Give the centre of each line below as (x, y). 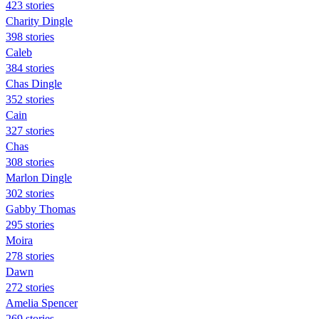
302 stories (30, 193)
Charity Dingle (39, 21)
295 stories (30, 224)
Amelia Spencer (42, 303)
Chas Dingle (34, 83)
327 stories (30, 130)
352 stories (30, 99)
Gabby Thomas (41, 209)
